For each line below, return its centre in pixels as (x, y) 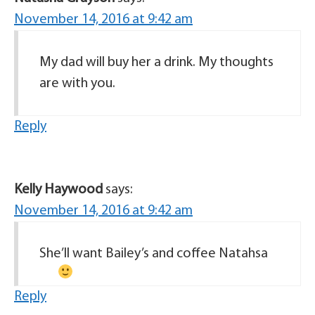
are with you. (77, 84)
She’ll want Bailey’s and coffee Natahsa (154, 254)
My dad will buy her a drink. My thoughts (156, 63)
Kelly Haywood (58, 190)
